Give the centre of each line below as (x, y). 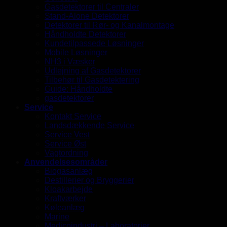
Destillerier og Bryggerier (89, 180)
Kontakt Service (73, 116)
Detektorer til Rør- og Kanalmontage (109, 25)
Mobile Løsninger (76, 52)
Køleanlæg (65, 207)
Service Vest (67, 134)
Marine (57, 216)
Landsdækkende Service (89, 125)
